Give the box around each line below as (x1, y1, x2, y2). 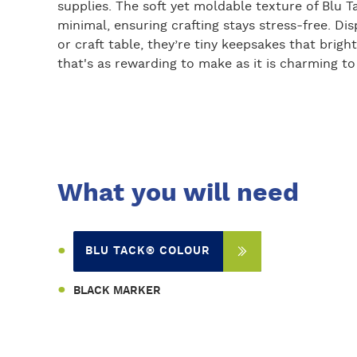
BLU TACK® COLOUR (85, 245, 210, 257)
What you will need (57, 179, 299, 206)
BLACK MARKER (73, 284, 161, 296)
